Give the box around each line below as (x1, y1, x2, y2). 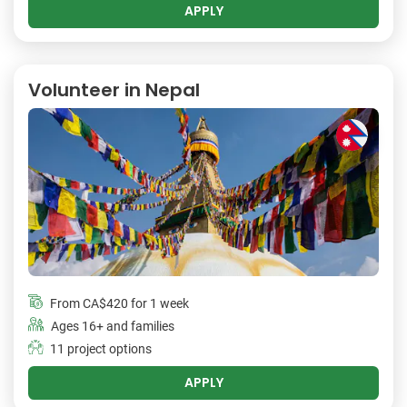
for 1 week (128, 296, 189, 313)
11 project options (50, 342, 152, 358)
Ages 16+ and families (51, 319, 174, 335)
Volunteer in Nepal (28, 77, 200, 104)
